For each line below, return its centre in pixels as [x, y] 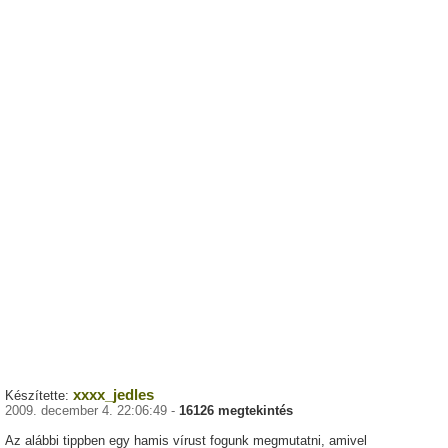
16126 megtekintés [236, 411]
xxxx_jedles [113, 395]
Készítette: [39, 396]
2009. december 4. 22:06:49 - [92, 411]
